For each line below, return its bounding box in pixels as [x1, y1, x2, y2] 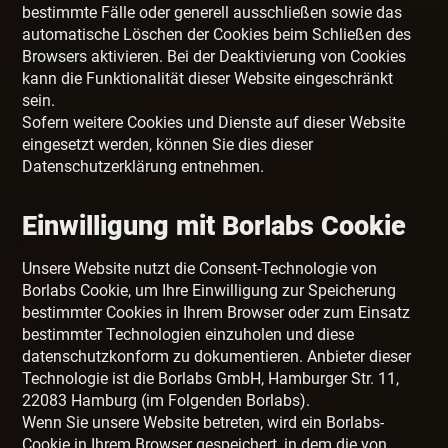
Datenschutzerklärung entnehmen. [22, 157, 265, 177]
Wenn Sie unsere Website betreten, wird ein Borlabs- [22, 413, 385, 433]
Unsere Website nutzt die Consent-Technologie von [22, 259, 378, 279]
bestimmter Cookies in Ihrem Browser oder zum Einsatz [22, 303, 411, 323]
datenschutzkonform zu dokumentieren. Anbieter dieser [22, 347, 412, 367]
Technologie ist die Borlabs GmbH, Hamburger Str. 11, [22, 369, 400, 389]
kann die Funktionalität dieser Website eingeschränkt [22, 69, 394, 89]
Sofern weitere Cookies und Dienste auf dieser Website [22, 113, 406, 133]
